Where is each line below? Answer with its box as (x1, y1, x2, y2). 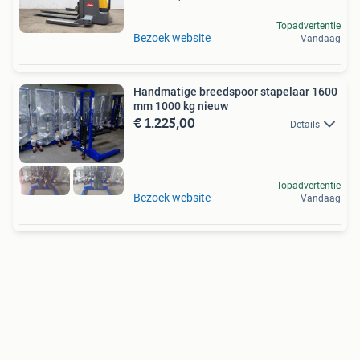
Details (290, 118, 320, 130)
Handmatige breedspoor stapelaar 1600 (133, 84, 337, 98)
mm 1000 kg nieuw (133, 99, 228, 112)
